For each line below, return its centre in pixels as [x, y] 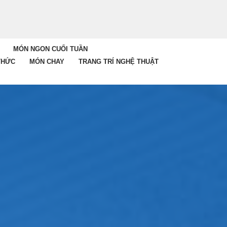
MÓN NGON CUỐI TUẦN [50, 49]
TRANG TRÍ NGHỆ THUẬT [119, 62]
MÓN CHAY [47, 62]
